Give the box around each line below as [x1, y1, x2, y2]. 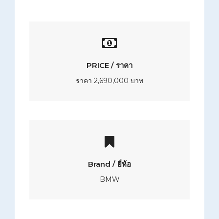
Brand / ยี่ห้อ [88, 159, 131, 169]
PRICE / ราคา [87, 61, 132, 70]
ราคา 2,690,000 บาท [76, 76, 143, 86]
